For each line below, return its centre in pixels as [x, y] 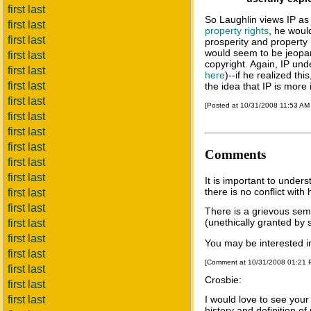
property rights [237, 31]
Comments [235, 154]
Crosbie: [223, 280]
